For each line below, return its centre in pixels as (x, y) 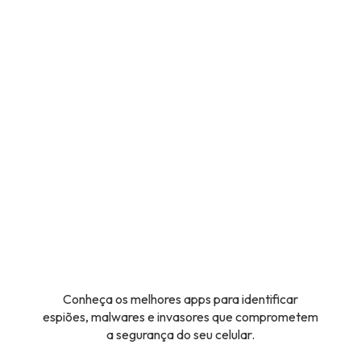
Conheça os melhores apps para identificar (180, 299)
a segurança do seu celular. (180, 334)
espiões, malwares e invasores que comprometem (180, 317)
